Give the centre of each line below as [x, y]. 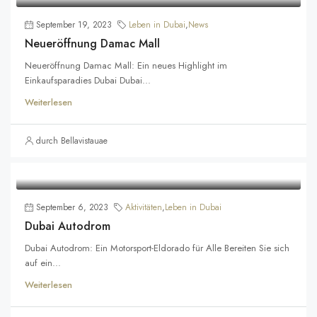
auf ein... [43, 263]
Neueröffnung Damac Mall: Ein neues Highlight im [126, 65]
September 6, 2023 [72, 207]
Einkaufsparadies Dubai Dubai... [88, 80]
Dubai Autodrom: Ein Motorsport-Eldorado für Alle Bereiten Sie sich [157, 248]
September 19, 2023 [74, 25]
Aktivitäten [144, 207]
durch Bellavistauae [72, 141]
